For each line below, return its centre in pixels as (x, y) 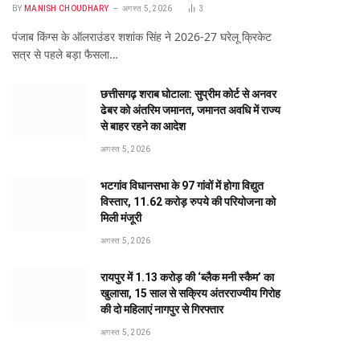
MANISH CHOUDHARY (66, 8)
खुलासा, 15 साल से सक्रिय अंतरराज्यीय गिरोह (190, 293)
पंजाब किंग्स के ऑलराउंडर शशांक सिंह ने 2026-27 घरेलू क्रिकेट (142, 37)
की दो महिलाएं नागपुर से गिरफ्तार (162, 309)
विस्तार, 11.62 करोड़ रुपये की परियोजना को (188, 202)
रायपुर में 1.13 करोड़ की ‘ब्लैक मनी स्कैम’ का (187, 277)
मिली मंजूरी (121, 218)
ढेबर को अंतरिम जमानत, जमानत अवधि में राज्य (190, 110)
